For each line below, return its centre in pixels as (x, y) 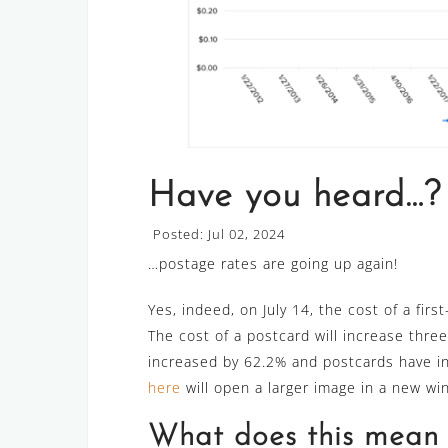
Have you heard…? (294, 197)
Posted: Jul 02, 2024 (219, 234)
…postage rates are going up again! (273, 264)
